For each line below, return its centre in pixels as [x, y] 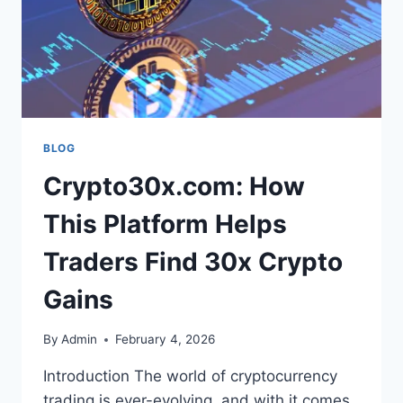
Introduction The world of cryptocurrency [190, 376]
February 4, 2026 [166, 340]
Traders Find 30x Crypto [193, 261]
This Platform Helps [165, 224]
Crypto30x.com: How [174, 186]
